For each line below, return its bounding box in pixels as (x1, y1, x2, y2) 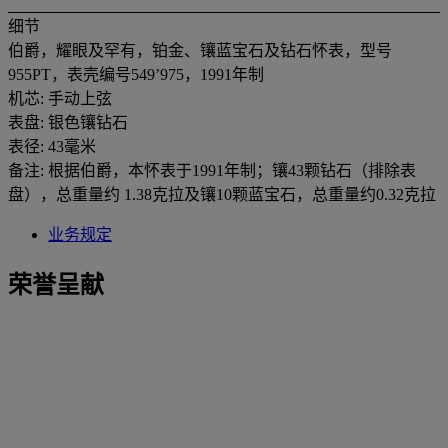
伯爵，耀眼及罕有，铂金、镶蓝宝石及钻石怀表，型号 (8, 41, 392, 59)
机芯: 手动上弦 (8, 89, 112, 107)
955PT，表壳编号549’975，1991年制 (8, 65, 264, 83)
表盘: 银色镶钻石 (8, 113, 128, 131)
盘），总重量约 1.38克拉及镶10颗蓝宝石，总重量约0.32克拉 (8, 185, 436, 203)
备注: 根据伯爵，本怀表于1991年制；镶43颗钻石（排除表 (8, 161, 416, 179)
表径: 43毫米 (8, 137, 96, 155)
